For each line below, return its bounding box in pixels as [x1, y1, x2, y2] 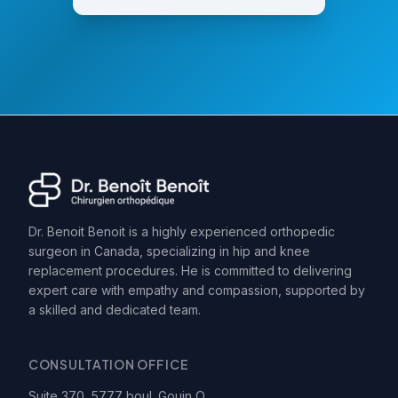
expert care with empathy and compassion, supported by [28, 283, 365, 298]
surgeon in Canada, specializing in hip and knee [28, 243, 310, 259]
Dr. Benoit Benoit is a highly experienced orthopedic [28, 224, 335, 240]
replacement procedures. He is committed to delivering [28, 263, 352, 279]
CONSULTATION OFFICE [28, 356, 189, 373]
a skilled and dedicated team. [28, 302, 201, 318]
